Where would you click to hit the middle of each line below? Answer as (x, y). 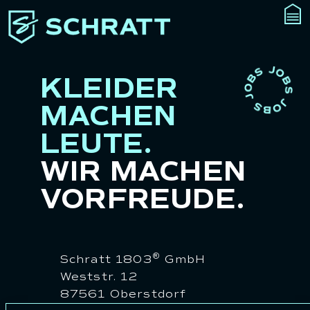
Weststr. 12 (99, 277)
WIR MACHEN (143, 172)
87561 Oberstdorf (123, 294)
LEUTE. (97, 144)
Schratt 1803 (106, 260)
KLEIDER (109, 89)
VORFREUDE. (143, 199)
